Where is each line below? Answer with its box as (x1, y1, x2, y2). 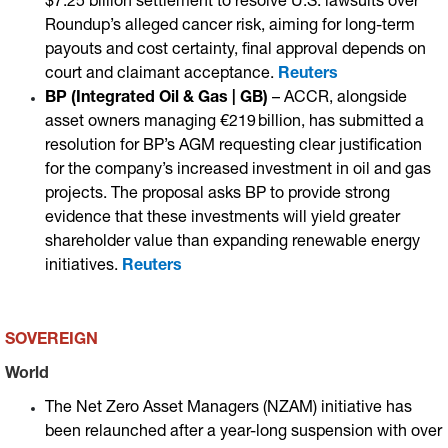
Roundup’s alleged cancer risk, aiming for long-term (45, 19, 415, 35)
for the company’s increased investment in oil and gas (45, 163, 431, 179)
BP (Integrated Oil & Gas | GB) (45, 91, 268, 107)
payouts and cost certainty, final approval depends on (45, 43, 426, 59)
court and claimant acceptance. (45, 67, 278, 83)
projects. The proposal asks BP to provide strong (45, 187, 390, 203)
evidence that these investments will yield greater (45, 211, 400, 227)
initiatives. (45, 259, 122, 275)
